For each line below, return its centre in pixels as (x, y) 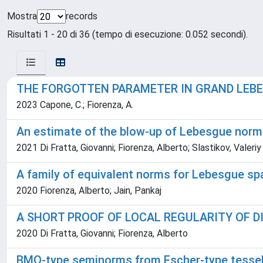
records (82, 16)
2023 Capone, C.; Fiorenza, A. (75, 105)
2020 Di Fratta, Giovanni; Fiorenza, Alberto (102, 233)
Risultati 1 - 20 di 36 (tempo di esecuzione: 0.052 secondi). (127, 34)
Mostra (22, 16)
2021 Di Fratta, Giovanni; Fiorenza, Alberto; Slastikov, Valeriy (139, 148)
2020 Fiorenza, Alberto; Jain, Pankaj (89, 190)
